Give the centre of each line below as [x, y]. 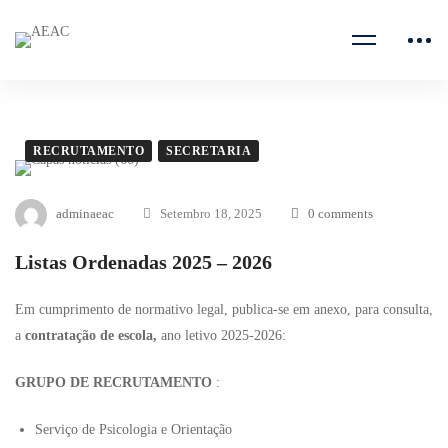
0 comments [340, 213]
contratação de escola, [93, 335]
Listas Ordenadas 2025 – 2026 [143, 262]
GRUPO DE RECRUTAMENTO [115, 382]
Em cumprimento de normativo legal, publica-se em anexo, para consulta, [224, 309]
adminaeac [85, 213]
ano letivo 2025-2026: [223, 335]
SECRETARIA [208, 151]
